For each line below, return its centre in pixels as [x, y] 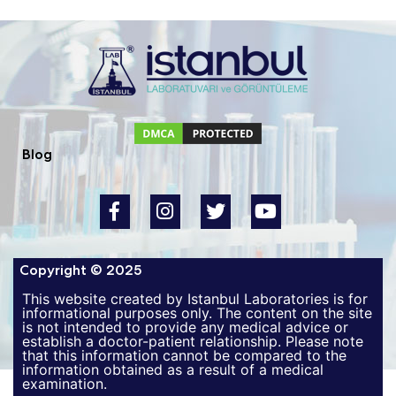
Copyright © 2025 [80, 270]
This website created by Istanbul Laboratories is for [195, 299]
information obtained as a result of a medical [173, 369]
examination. [65, 384]
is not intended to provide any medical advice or [185, 327]
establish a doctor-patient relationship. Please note [193, 341]
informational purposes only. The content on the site [197, 313]
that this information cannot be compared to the [184, 355]
